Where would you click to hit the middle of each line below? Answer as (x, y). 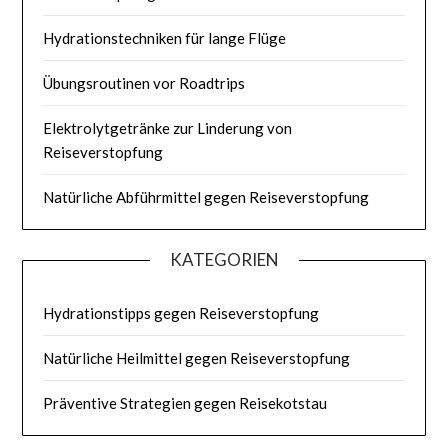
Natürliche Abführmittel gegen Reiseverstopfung (206, 197)
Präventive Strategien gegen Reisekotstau (185, 403)
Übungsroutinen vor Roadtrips (144, 83)
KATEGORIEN (224, 260)
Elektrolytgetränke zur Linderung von (168, 128)
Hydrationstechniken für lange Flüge (165, 38)
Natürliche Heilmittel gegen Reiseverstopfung (197, 358)
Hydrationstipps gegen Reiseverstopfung (181, 313)
